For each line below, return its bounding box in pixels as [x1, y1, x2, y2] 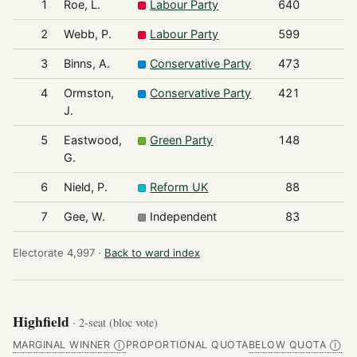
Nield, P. [63, 180, 108, 194]
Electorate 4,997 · [13, 246, 101, 260]
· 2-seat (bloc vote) [73, 314, 158, 330]
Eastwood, [63, 133, 122, 147]
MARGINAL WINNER [13, 338, 111, 351]
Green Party [150, 133, 214, 147]
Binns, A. [63, 57, 110, 71]
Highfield [13, 310, 73, 331]
